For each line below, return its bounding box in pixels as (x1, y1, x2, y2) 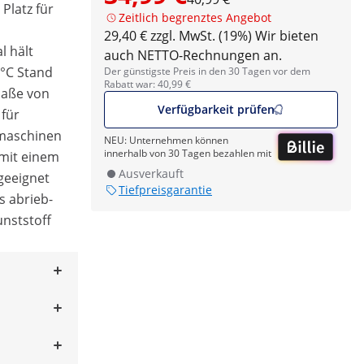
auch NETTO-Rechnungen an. (104, 46, 282, 64)
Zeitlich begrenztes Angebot (119, 10, 271, 25)
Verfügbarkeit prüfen (157, 102, 275, 117)
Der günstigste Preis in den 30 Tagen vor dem (104, 64, 310, 78)
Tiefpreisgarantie (119, 182, 212, 198)
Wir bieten (255, 27, 318, 45)
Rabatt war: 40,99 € (104, 77, 191, 91)
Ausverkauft (119, 166, 184, 182)
